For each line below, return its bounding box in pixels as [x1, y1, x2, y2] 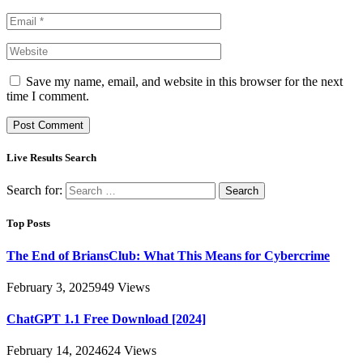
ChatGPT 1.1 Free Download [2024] [6, 312, 206, 327]
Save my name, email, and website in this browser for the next [26, 74, 343, 88]
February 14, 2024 [6, 344, 101, 358]
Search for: [6, 183, 62, 198]
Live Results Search [6, 152, 96, 164]
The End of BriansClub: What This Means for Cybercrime [6, 248, 330, 263]
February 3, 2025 [6, 280, 95, 294]
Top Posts [6, 217, 50, 230]
